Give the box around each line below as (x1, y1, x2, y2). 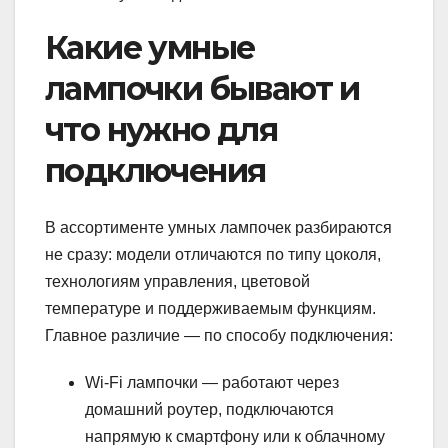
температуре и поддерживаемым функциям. (45, 299, 376, 317)
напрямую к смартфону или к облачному (85, 427, 385, 445)
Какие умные (45, 28, 255, 68)
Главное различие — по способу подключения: (45, 326, 393, 344)
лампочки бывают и (45, 69, 360, 109)
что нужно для (45, 110, 278, 150)
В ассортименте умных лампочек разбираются (45, 218, 392, 236)
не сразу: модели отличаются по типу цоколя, (45, 245, 381, 263)
